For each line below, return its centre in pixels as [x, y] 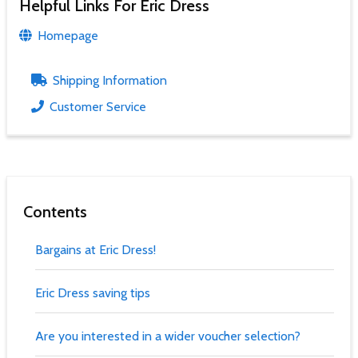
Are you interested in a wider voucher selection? [168, 336]
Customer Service [96, 106]
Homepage [66, 35]
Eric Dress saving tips [93, 292]
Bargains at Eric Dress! [95, 249]
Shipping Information [108, 80]
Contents [55, 211]
